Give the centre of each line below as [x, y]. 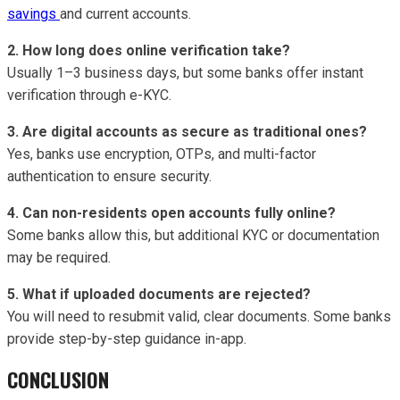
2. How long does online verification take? [149, 50]
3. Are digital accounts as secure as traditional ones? [187, 131]
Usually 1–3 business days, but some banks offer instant [185, 72]
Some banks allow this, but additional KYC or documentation [193, 235]
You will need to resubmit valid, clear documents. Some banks [199, 316]
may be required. [59, 257]
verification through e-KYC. [89, 95]
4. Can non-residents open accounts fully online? [171, 212]
